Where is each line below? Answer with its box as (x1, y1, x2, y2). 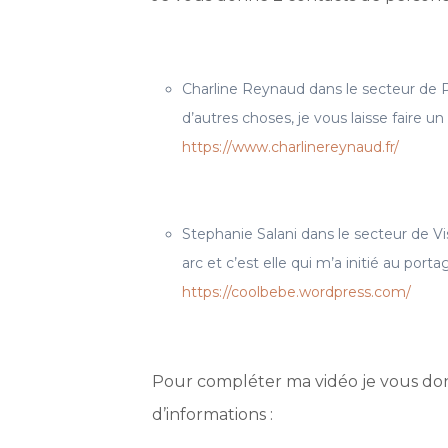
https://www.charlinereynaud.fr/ (182, 138, 399, 156)
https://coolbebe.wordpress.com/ (182, 283, 411, 301)
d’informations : (152, 405, 273, 424)
